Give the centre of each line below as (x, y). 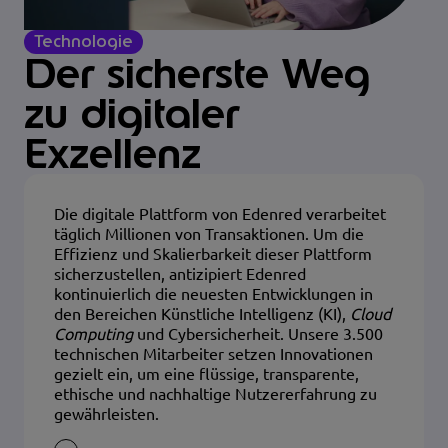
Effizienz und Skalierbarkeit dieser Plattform (213, 253)
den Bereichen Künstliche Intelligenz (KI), (202, 313)
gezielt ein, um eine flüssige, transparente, (206, 373)
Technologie (83, 41)
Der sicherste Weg (197, 73)
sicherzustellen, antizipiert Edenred (180, 273)
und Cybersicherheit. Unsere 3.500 (258, 333)
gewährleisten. (106, 413)
